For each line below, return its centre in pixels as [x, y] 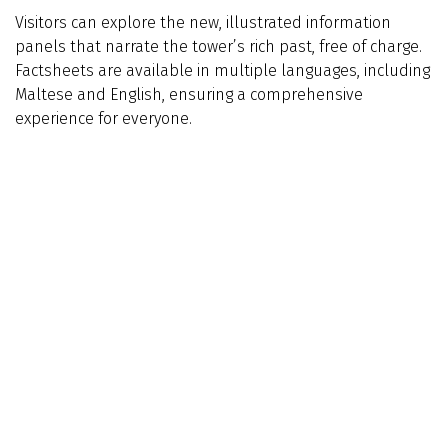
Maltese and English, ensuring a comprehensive [189, 95]
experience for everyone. [103, 119]
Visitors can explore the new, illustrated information [203, 23]
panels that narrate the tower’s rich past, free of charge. [218, 47]
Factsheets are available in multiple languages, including [222, 71]
